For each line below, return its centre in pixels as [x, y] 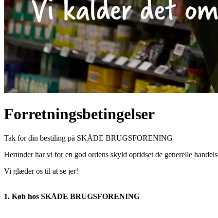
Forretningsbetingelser [79, 114]
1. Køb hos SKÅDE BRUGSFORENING [72, 196]
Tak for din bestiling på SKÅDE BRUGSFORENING [88, 138]
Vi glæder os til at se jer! [41, 171]
